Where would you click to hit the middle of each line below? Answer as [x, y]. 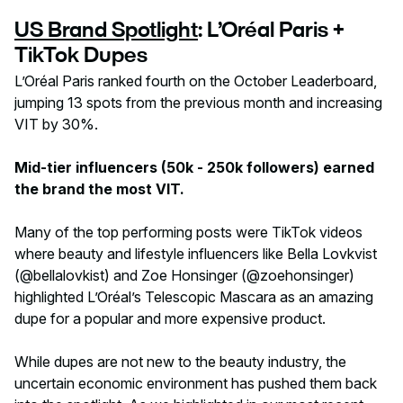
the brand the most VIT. [101, 189]
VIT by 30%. [58, 125]
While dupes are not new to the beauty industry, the [180, 362]
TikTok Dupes [81, 54]
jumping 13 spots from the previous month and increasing [198, 103]
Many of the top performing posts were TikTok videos [188, 233]
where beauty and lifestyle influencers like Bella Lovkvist [196, 254]
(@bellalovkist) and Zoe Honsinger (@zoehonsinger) [184, 276]
